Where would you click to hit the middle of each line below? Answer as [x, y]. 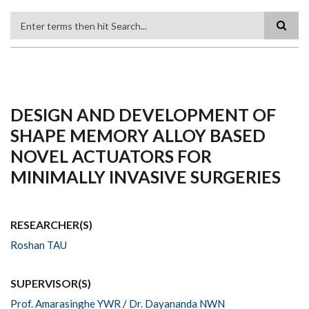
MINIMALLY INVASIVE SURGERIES [146, 176]
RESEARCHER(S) [51, 224]
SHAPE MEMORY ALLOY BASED [138, 135]
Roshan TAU [39, 245]
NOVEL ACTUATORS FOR [111, 156]
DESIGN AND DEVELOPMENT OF [143, 114]
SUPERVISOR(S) [51, 283]
